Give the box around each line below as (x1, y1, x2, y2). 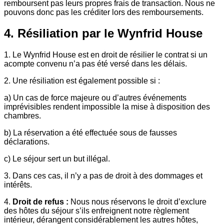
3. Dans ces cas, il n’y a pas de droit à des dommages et (4, 171, 202, 180)
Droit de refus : (12, 197, 68, 206)
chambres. (4, 111, 41, 120)
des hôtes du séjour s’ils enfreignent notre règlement (4, 206, 189, 215)
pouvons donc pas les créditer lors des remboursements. (4, 7, 203, 16)
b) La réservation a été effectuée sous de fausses (4, 128, 177, 137)
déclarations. (4, 137, 49, 146)
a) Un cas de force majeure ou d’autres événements (4, 93, 186, 102)
